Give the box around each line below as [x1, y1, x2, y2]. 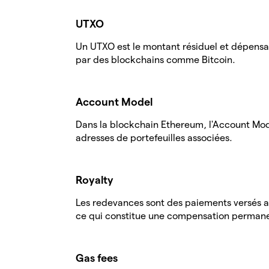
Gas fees [76, 252, 118, 264]
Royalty [76, 174, 113, 186]
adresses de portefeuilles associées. [76, 133, 232, 143]
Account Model [76, 96, 153, 107]
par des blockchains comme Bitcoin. [76, 55, 235, 65]
